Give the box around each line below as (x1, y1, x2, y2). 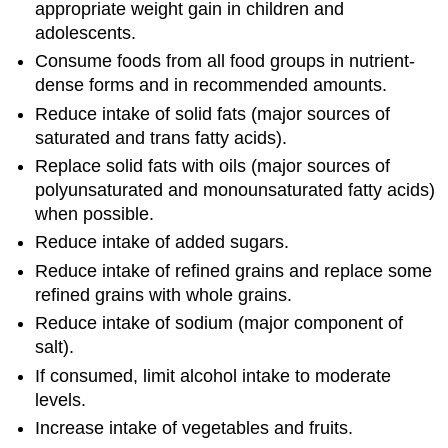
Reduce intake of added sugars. (35, 232, 290, 253)
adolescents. (35, 22, 137, 43)
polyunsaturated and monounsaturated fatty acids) (35, 180, 436, 201)
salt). (35, 337, 75, 358)
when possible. (35, 204, 155, 225)
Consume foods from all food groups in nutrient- (35, 51, 416, 72)
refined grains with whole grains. (35, 284, 293, 305)
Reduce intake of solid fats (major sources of (35, 103, 391, 124)
